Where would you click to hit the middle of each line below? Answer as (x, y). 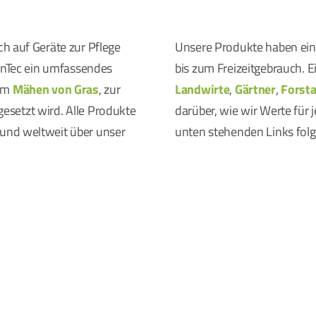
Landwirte (202, 89)
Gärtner (255, 89)
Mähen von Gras (55, 89)
